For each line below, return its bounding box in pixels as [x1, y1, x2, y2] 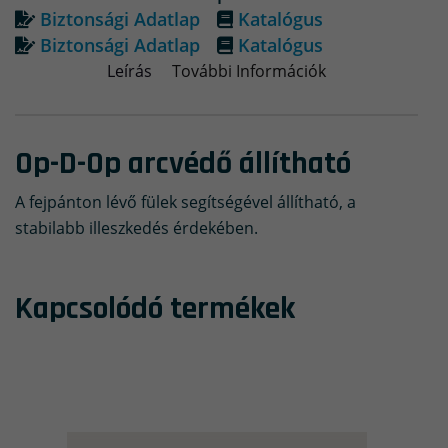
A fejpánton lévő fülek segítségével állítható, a [15, 191, 356, 214]
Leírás [107, 60, 152, 83]
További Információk [172, 60, 326, 83]
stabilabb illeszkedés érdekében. [15, 217, 258, 240]
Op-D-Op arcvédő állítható [15, 143, 351, 185]
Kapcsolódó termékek [15, 288, 295, 330]
